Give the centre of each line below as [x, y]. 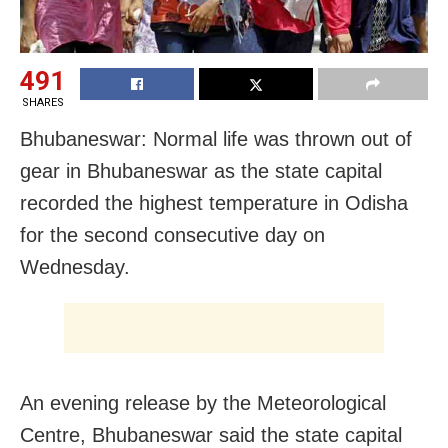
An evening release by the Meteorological [203, 402]
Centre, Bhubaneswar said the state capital [211, 434]
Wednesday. [75, 266]
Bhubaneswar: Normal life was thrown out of [216, 138]
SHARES [42, 102]
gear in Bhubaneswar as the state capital [201, 170]
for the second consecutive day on [172, 234]
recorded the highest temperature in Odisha [214, 202]
